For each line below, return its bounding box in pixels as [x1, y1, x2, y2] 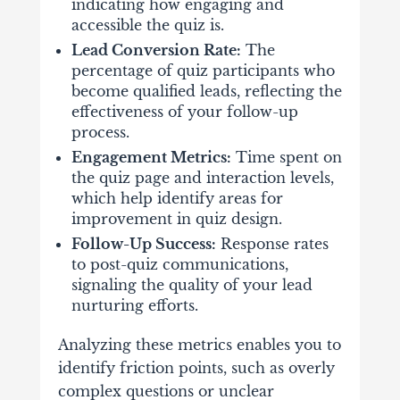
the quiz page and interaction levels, [71, 169, 334, 187]
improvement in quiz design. [71, 210, 282, 229]
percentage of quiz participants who [71, 62, 335, 80]
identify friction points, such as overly [57, 359, 335, 378]
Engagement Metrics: [71, 148, 231, 167]
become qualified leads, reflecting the [71, 82, 342, 101]
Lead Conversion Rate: [71, 41, 241, 60]
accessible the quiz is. [71, 16, 224, 35]
